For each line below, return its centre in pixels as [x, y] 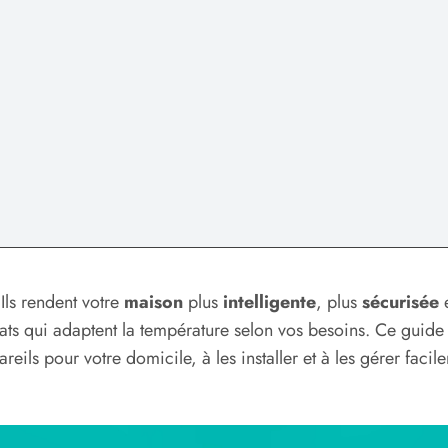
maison [153, 301]
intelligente [269, 301]
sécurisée [400, 301]
